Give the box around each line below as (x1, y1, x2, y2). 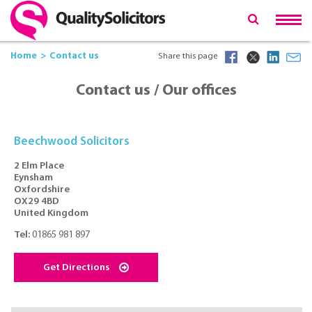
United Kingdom (14, 208, 89, 219)
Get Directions (42, 262, 109, 273)
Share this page (158, 52, 218, 61)
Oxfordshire (14, 184, 70, 195)
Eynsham (14, 172, 54, 183)
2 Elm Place (14, 160, 65, 171)
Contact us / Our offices (75, 83, 237, 100)
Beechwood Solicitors (14, 135, 130, 148)
